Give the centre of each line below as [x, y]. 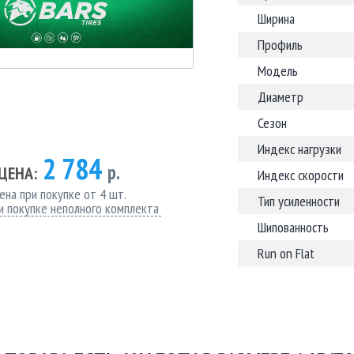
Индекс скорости [301, 175]
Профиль [280, 45]
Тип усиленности [299, 201]
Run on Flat [286, 253]
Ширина [276, 19]
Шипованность [293, 227]
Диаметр [281, 97]
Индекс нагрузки [299, 149]
